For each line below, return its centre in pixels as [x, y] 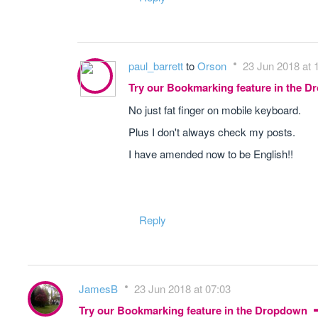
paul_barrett [157, 66]
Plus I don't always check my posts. [212, 132]
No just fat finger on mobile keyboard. [215, 110]
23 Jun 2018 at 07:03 [182, 289]
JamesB [100, 289]
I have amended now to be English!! [211, 154]
